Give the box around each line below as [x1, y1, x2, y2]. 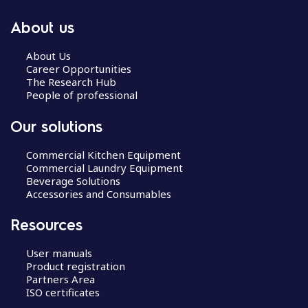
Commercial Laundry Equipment [25, 160, 183, 175]
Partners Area [25, 272, 95, 286]
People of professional [25, 88, 137, 102]
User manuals [25, 246, 92, 260]
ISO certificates [25, 285, 100, 299]
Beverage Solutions [25, 173, 120, 188]
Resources [10, 214, 82, 234]
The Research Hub [25, 75, 116, 89]
